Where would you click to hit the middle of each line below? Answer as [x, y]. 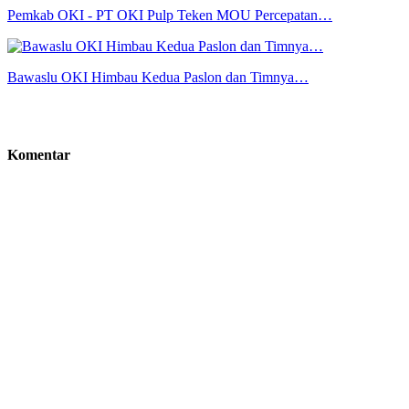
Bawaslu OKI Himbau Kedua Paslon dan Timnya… [158, 78]
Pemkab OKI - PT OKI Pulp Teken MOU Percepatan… [170, 16]
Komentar [39, 155]
